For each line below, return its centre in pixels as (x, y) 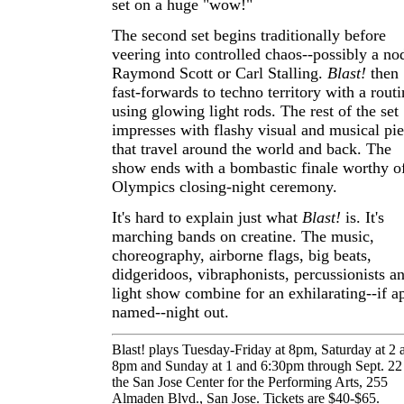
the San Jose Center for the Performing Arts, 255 (250, 381)
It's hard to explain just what (207, 217)
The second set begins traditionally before (249, 35)
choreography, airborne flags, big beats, (242, 255)
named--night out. (170, 312)
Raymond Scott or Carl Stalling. (220, 73)
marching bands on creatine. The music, (243, 236)
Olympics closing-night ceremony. (225, 187)
